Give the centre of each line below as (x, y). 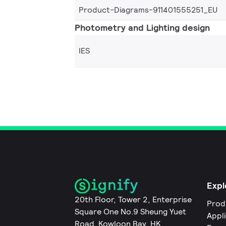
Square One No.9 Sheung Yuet (130, 212)
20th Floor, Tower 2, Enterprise (133, 200)
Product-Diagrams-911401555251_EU (148, 10)
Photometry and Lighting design (142, 27)
